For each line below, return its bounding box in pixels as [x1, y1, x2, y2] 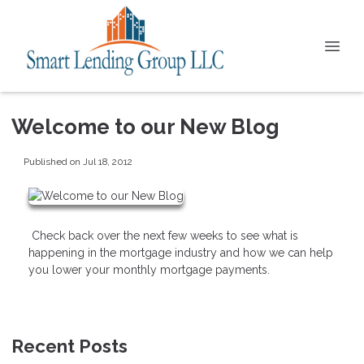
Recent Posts [11, 335, 128, 357]
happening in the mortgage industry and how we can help [28, 245, 333, 259]
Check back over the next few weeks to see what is [28, 228, 298, 242]
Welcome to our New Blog [11, 115, 279, 139]
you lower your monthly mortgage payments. [28, 262, 270, 276]
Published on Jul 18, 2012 [23, 155, 132, 167]
